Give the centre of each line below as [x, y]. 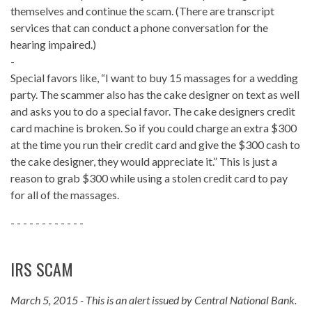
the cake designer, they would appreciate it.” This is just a [144, 162]
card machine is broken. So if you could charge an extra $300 [154, 128]
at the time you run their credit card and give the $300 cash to [155, 145]
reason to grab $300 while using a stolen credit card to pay [149, 178]
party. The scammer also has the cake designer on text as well [155, 95]
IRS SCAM [42, 269]
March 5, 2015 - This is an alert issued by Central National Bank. [154, 300]
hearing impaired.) [53, 45]
